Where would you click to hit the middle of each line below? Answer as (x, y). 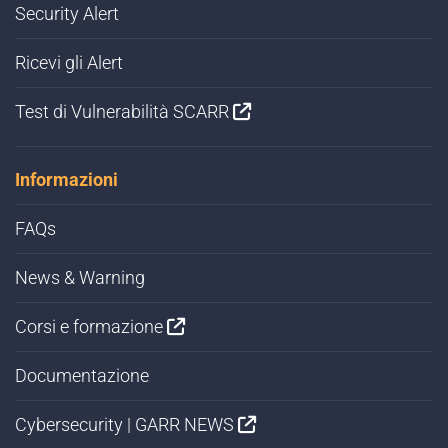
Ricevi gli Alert (69, 63)
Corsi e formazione (91, 327)
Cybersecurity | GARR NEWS (126, 425)
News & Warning (80, 278)
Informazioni (66, 180)
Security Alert (67, 14)
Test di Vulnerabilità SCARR (124, 112)
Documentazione (82, 376)
